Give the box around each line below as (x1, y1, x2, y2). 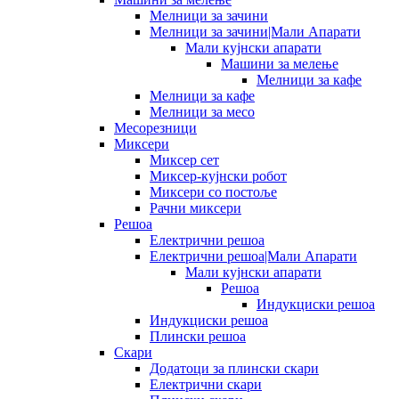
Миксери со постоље (150, 183, 277, 199)
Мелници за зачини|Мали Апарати (150, 23, 361, 39)
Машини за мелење (221, 55, 338, 71)
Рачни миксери (150, 199, 241, 216)
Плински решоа (150, 328, 246, 344)
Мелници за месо (150, 103, 255, 119)
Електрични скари (150, 376, 262, 392)
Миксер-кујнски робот (150, 167, 287, 183)
